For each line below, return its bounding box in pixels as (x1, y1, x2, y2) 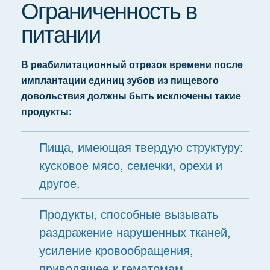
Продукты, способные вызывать (39, 205, 218, 222)
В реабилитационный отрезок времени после (20, 57, 243, 71)
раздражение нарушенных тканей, (39, 223, 231, 240)
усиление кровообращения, (39, 241, 193, 259)
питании (20, 16, 100, 49)
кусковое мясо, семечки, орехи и (39, 156, 222, 174)
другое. (39, 174, 80, 192)
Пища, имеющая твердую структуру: (39, 138, 243, 155)
